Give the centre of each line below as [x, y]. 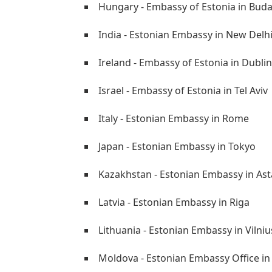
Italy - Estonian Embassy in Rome [174, 118]
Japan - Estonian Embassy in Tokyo [177, 146]
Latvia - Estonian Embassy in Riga [174, 202]
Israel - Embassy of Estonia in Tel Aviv [183, 90]
